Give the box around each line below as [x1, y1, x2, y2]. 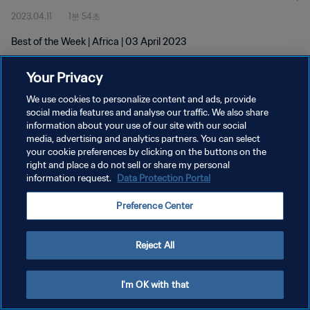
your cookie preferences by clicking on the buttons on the [26, 146, 267, 158]
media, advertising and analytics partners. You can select [26, 133, 261, 145]
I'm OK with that [120, 279, 190, 291]
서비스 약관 [11, 148, 55, 158]
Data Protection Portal [117, 172, 211, 184]
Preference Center [116, 200, 194, 212]
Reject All [135, 239, 175, 251]
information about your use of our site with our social [26, 120, 247, 131]
